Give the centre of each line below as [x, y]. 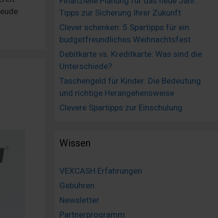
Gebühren [77, 186]
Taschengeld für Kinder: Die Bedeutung [130, 81]
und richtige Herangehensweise [117, 93]
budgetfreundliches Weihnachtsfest [125, 40]
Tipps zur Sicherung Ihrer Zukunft [120, 13]
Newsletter [79, 200]
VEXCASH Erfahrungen [101, 171]
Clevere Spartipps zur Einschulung [121, 108]
